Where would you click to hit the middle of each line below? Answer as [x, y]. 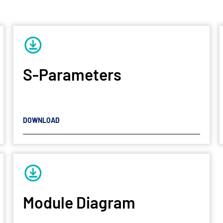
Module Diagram [79, 202]
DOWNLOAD [41, 120]
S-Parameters [72, 74]
